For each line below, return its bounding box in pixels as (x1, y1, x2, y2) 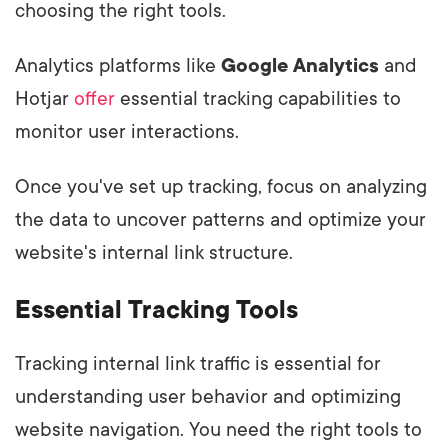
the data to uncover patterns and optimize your (15, 209, 426, 232)
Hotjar (15, 88, 74, 111)
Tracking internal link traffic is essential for (15, 353, 381, 376)
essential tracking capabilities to (115, 88, 401, 111)
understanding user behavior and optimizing (15, 386, 401, 409)
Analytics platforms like (15, 55, 221, 78)
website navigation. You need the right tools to (15, 419, 422, 442)
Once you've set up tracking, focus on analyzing (15, 176, 427, 199)
